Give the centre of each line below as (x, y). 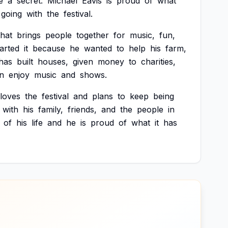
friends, (82, 109)
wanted (98, 48)
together (93, 35)
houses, (53, 62)
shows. (93, 75)
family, (51, 109)
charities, (158, 62)
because (49, 48)
